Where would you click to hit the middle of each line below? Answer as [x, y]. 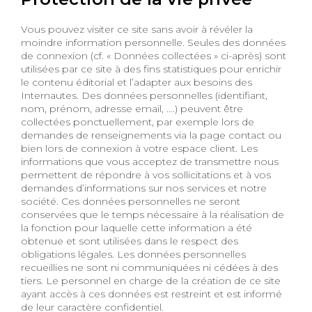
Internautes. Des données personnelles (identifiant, [144, 95]
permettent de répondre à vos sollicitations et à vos [146, 174]
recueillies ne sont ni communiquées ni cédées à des [46, 267]
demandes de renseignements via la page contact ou [151, 135]
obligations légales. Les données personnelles [133, 254]
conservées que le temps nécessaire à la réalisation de [153, 214]
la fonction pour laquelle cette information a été [136, 227]
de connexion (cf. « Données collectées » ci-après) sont [154, 55]
